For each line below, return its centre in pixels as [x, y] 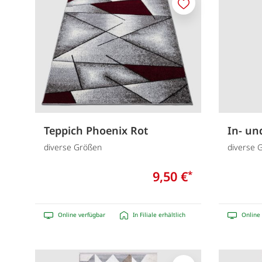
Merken [198, 9]
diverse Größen [73, 147]
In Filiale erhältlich [159, 215]
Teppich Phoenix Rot [96, 130]
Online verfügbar [82, 215]
